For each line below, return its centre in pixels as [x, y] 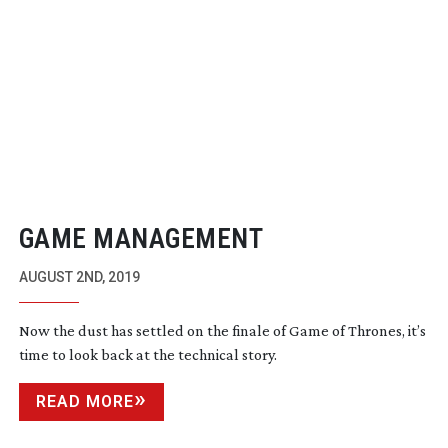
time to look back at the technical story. [147, 354]
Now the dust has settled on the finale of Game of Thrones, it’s [222, 330]
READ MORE [84, 401]
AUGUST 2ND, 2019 [79, 276]
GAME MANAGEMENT [141, 238]
